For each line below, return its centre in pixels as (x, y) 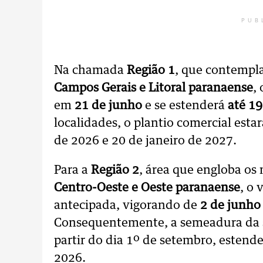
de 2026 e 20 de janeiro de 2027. (145, 141)
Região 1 (151, 70)
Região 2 (114, 170)
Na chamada (90, 70)
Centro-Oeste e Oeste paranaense (147, 188)
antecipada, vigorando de (127, 205)
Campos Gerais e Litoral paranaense (154, 88)
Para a (71, 170)
